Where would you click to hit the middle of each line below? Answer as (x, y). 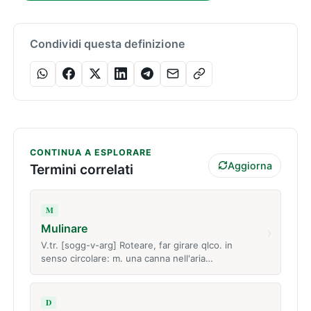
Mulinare (64, 229)
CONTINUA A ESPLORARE (91, 153)
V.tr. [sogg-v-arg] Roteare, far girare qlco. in (136, 245)
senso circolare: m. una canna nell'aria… (127, 258)
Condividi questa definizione (107, 44)
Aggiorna (250, 165)
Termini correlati (81, 169)
